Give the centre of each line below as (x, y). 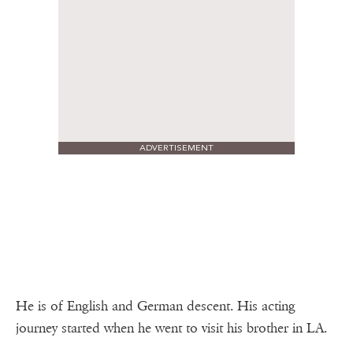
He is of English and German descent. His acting (155, 307)
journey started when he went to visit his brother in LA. (175, 329)
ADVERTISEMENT (176, 148)
